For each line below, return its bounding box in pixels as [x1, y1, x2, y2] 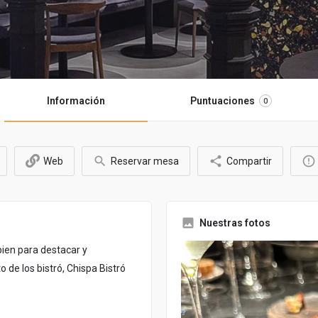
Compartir [226, 155, 272, 168]
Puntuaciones [190, 95, 255, 107]
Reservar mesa [111, 155, 179, 168]
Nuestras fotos [199, 217, 270, 229]
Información [46, 95, 105, 107]
